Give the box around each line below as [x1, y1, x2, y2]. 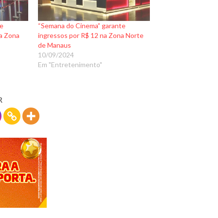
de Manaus [37, 40, 71, 49]
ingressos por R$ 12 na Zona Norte [37, 31, 144, 39]
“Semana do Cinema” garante [37, 21, 126, 30]
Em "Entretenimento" [37, 60, 102, 69]
